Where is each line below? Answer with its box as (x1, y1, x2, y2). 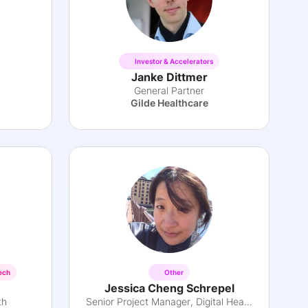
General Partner (134, 85, 204, 96)
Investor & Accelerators (135, 56, 213, 65)
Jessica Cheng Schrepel (104, 281, 234, 295)
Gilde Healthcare (130, 97, 208, 109)
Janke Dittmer (131, 70, 208, 84)
